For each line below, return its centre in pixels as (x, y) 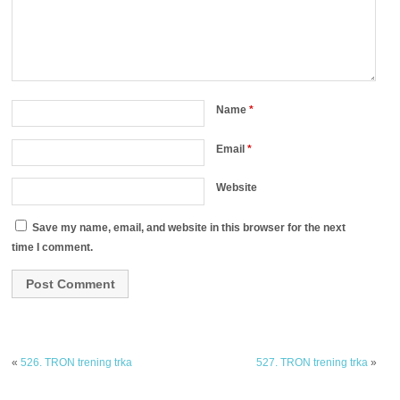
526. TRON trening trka (77, 363)
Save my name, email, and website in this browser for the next (189, 228)
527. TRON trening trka (312, 363)
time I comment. (53, 248)
